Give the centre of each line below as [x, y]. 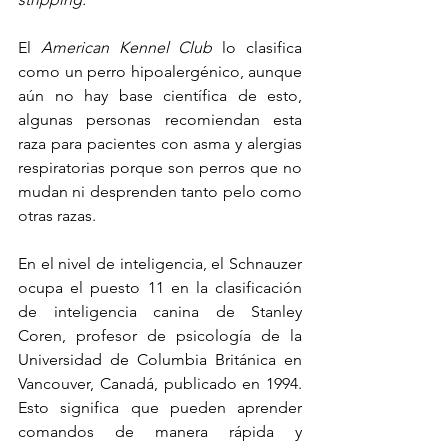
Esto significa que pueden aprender [160, 407]
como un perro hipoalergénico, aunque [160, 71]
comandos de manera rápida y [160, 431]
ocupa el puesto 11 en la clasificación [160, 287]
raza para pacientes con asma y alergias [160, 143]
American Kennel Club [126, 47]
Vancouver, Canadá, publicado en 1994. [160, 383]
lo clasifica [257, 47]
